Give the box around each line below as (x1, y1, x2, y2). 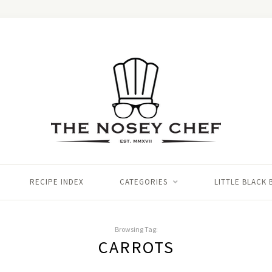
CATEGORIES (119, 177, 168, 187)
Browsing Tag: (114, 225, 158, 234)
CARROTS (98, 236, 174, 258)
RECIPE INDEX (29, 177, 84, 187)
